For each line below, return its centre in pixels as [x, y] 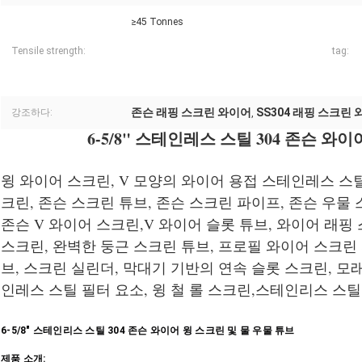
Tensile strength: [48, 51]
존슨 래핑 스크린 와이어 [191, 113]
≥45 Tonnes [157, 22]
